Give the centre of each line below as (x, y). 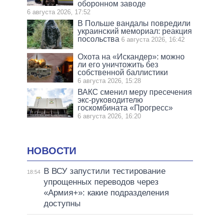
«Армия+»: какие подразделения (106, 193)
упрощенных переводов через (101, 182)
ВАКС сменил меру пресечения (135, 92)
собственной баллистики (123, 73)
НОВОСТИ (52, 151)
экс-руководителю (110, 100)
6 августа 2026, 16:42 (153, 40)
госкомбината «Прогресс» (125, 108)
